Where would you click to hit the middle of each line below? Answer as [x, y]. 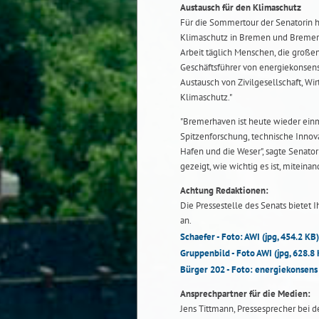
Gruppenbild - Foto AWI [227, 253]
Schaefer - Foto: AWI [221, 236]
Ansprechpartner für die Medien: [245, 293]
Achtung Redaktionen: [224, 190]
